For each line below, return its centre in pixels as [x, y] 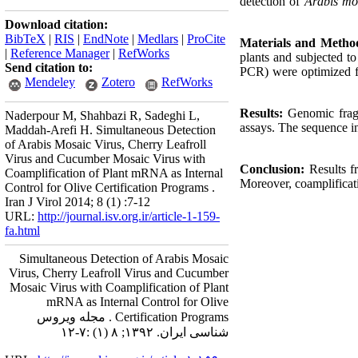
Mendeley [50, 82]
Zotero [118, 82]
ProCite [206, 39]
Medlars [158, 39]
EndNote [106, 39]
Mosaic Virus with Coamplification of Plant [119, 287]
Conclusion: [274, 169]
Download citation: [56, 24]
